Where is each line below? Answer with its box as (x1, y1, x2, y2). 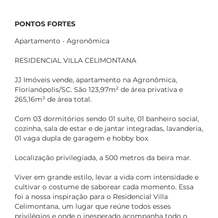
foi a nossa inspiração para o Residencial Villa (15, 192, 168, 201)
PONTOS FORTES (15, 19, 75, 28)
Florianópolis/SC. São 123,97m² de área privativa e (15, 85, 183, 94)
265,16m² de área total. (15, 95, 91, 104)
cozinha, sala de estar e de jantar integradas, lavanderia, (15, 124, 203, 133)
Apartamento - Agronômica (15, 36, 109, 45)
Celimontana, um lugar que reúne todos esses (15, 202, 171, 211)
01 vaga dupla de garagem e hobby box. (15, 134, 149, 143)
